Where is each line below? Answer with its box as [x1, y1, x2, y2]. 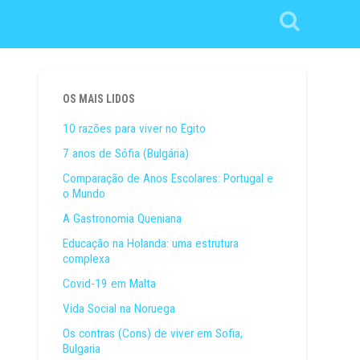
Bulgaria [63, 341, 101, 356]
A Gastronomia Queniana [63, 211, 182, 226]
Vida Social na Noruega [63, 301, 176, 316]
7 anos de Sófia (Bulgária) [63, 145, 190, 161]
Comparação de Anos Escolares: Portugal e [63, 170, 274, 186]
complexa [63, 251, 111, 266]
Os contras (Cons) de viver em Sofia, [63, 325, 243, 341]
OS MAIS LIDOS [63, 92, 136, 105]
